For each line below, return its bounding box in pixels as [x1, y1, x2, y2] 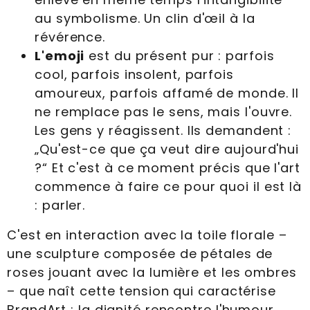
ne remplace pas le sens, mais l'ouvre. [35, 103, 293, 121]
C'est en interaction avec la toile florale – [7, 226, 287, 244]
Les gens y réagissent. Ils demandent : [35, 122, 292, 140]
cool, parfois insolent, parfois [35, 66, 234, 84]
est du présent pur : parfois [84, 47, 275, 65]
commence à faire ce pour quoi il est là [35, 178, 302, 196]
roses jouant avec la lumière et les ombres [7, 264, 297, 282]
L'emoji [35, 47, 85, 65]
